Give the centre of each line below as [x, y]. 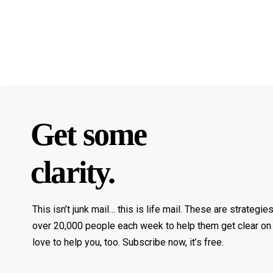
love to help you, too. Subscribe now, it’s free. [128, 242]
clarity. [73, 172]
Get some [89, 135]
